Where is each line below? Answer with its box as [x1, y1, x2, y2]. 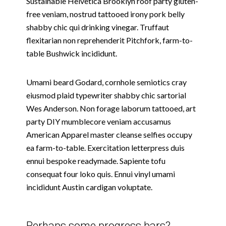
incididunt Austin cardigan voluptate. [26, 182, 152, 192]
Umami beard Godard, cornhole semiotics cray [26, 77, 187, 87]
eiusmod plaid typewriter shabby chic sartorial [26, 90, 186, 100]
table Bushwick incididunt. [26, 48, 117, 58]
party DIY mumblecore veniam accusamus [26, 116, 171, 126]
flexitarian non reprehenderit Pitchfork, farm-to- [26, 35, 193, 45]
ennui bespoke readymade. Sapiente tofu [26, 155, 165, 165]
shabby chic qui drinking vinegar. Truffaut [26, 22, 169, 32]
